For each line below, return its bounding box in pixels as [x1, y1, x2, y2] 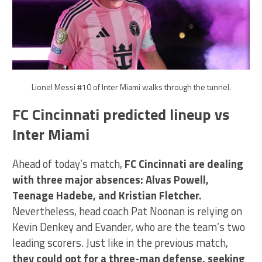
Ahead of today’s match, [12, 156, 125, 173]
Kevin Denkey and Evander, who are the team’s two [12, 219, 246, 236]
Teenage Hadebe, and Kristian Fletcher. [12, 187, 202, 204]
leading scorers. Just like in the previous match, [12, 235, 229, 251]
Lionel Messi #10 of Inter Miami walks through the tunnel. [31, 81, 231, 94]
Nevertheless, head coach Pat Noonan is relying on [12, 203, 243, 220]
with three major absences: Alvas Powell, [12, 171, 209, 188]
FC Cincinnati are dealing [125, 156, 244, 173]
